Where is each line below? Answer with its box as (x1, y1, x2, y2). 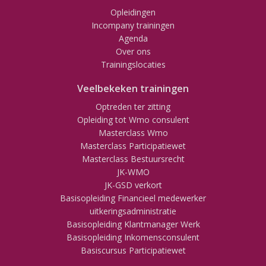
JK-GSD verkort (104, 179, 162, 191)
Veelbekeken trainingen (77, 82, 189, 95)
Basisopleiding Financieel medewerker (60, 192, 206, 204)
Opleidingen (110, 7, 156, 18)
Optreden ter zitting (96, 101, 170, 112)
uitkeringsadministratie (90, 205, 176, 217)
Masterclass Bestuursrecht (81, 153, 185, 164)
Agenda (118, 33, 148, 44)
